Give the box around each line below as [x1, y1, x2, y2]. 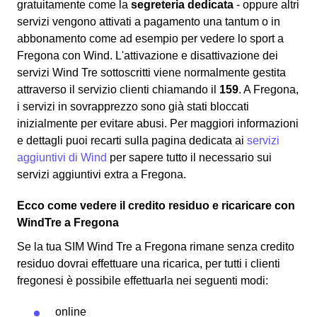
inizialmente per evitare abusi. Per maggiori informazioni [17, 117, 299, 130]
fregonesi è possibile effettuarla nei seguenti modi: [17, 275, 268, 287]
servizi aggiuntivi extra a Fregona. [17, 168, 186, 181]
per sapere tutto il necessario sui [107, 151, 272, 164]
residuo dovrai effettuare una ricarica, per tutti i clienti [17, 258, 280, 270]
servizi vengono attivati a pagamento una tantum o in [17, 16, 280, 28]
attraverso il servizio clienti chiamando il [17, 83, 219, 96]
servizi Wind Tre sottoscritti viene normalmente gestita [17, 67, 286, 79]
